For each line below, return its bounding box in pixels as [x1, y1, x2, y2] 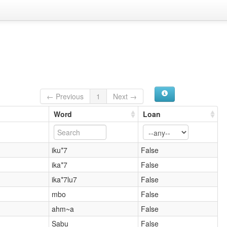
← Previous [47, 91, 84, 101]
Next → [113, 91, 137, 101]
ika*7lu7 [52, 174, 78, 184]
